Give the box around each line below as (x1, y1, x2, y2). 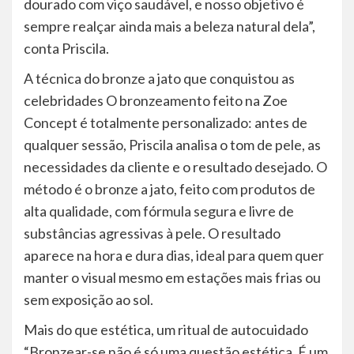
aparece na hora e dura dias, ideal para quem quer (24, 247, 324, 265)
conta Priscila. (24, 40, 109, 58)
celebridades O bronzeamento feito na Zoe (24, 92, 288, 110)
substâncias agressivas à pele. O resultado (24, 224, 281, 243)
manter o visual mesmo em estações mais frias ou (24, 269, 321, 287)
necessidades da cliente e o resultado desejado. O (24, 158, 327, 176)
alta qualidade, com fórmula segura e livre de (24, 202, 294, 220)
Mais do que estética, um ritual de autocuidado (24, 321, 308, 339)
